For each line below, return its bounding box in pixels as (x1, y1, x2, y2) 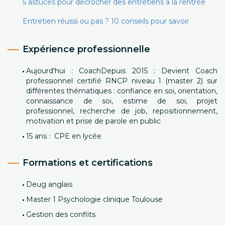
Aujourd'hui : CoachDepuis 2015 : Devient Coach (26, 66, 217, 75)
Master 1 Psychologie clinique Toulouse (26, 195, 163, 204)
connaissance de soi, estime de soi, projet (26, 96, 217, 105)
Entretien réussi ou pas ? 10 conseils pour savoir (23, 17, 189, 26)
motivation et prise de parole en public (26, 117, 161, 126)
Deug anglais (26, 180, 72, 189)
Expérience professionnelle (23, 44, 150, 55)
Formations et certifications (23, 157, 153, 168)
